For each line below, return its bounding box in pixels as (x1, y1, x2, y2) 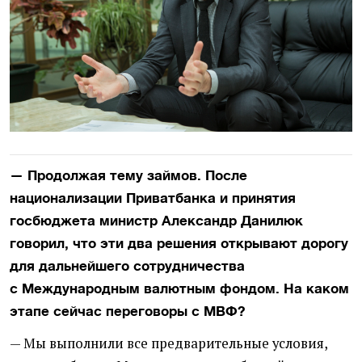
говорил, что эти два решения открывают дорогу (10, 234, 348, 251)
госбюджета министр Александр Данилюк (10, 212, 303, 229)
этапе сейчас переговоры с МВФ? (10, 302, 245, 319)
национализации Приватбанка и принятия (10, 189, 296, 206)
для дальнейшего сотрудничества (10, 257, 245, 274)
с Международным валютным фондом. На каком (10, 280, 349, 297)
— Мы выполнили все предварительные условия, (10, 334, 327, 352)
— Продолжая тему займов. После (10, 166, 247, 183)
